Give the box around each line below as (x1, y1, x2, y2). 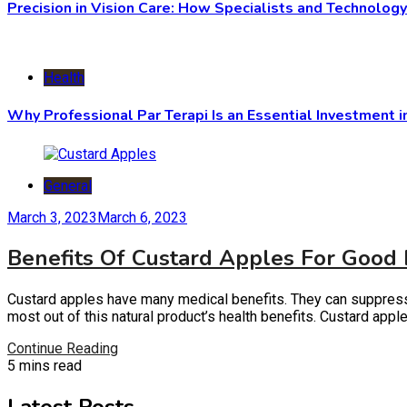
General (44, 176, 92, 194)
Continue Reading (7, 340, 118, 358)
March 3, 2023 (7, 208, 97, 226)
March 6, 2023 (97, 208, 187, 226)
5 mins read (7, 357, 82, 375)
